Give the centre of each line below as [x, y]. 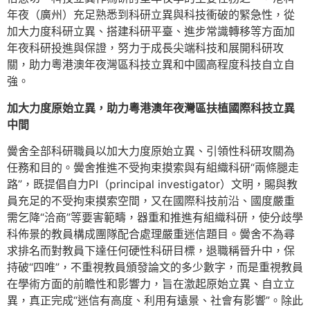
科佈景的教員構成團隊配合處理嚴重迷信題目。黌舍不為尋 [151, 234]
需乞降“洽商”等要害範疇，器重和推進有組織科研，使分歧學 [155, 217]
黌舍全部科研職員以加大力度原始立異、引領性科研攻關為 [151, 151]
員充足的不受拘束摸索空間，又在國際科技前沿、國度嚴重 [151, 200]
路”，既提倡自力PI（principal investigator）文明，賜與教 [152, 184]
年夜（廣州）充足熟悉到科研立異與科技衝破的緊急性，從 [151, 15]
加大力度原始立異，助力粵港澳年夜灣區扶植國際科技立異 [151, 108]
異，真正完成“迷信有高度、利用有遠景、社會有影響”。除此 [155, 300]
